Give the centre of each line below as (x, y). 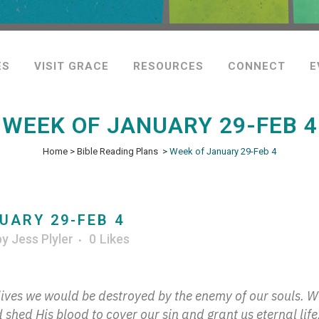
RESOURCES (168, 66)
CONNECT (257, 66)
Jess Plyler (42, 239)
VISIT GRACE (72, 66)
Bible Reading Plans (117, 151)
